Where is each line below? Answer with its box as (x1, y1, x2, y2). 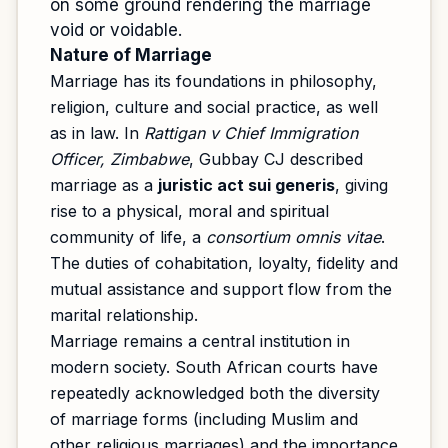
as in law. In (50, 123, 144, 143)
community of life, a (50, 227, 206, 247)
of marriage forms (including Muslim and (50, 409, 358, 429)
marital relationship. (50, 305, 198, 325)
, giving (335, 175, 388, 195)
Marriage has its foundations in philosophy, (50, 71, 377, 91)
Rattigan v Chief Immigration (144, 123, 358, 143)
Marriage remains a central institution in (50, 331, 350, 351)
